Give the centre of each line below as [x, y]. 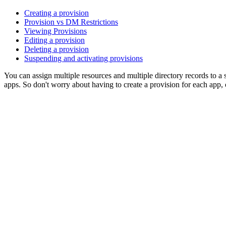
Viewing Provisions [55, 31]
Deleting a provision [56, 49]
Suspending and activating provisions [83, 59]
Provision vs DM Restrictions [71, 22]
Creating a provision [56, 13]
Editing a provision [54, 40]
